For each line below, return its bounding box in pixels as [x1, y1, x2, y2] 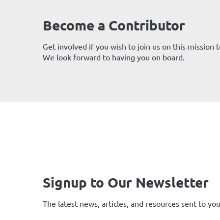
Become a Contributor [43, 16, 185, 33]
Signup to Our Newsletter [43, 173, 209, 191]
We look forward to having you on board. [43, 52, 185, 62]
